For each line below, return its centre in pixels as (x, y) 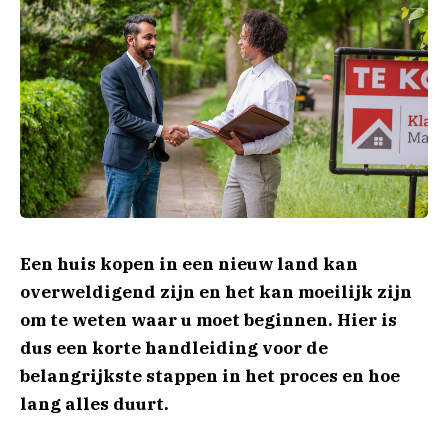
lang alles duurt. (94, 403)
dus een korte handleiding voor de (174, 347)
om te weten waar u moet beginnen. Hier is (208, 319)
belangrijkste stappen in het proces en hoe (210, 375)
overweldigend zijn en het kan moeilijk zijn (216, 291)
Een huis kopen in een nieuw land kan (189, 263)
